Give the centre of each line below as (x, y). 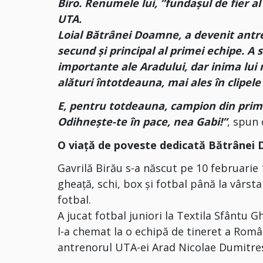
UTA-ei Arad (146, 247)
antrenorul (87, 247)
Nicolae (198, 247)
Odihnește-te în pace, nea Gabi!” (143, 121)
